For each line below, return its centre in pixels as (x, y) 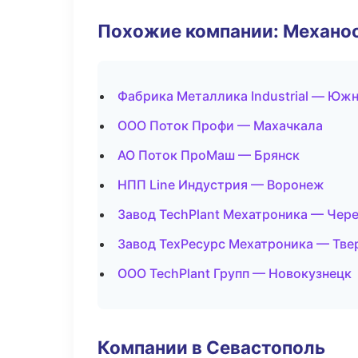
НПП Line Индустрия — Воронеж (221, 185)
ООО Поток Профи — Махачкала (220, 125)
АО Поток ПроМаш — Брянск (209, 155)
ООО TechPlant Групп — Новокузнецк (235, 273)
